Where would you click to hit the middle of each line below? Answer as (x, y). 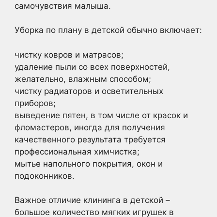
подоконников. (45, 176)
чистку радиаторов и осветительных (89, 91)
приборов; (35, 103)
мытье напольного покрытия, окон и (89, 163)
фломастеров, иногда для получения (90, 127)
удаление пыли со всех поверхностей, (92, 67)
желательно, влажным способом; (83, 79)
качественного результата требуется (90, 139)
